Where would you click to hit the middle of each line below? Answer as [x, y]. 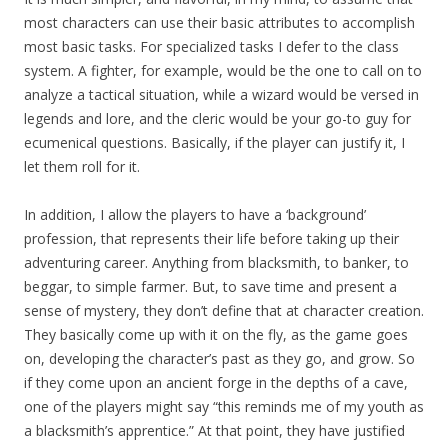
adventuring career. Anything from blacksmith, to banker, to [216, 263]
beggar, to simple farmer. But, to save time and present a [210, 287]
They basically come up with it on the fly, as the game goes [216, 335]
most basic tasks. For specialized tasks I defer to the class [211, 47]
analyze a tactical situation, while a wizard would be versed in [221, 95]
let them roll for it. [82, 167]
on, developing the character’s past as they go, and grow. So [219, 359]
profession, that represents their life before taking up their [211, 239]
